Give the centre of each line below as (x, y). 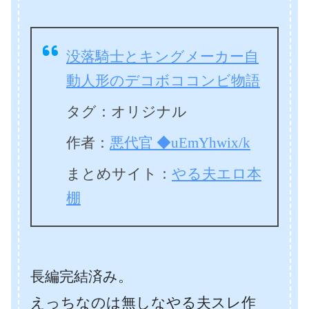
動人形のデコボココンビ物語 (163, 81)
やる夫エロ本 (217, 174)
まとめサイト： (119, 174)
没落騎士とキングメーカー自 (162, 57)
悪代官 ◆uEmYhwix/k (180, 143)
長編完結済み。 (81, 277)
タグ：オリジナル (127, 112)
